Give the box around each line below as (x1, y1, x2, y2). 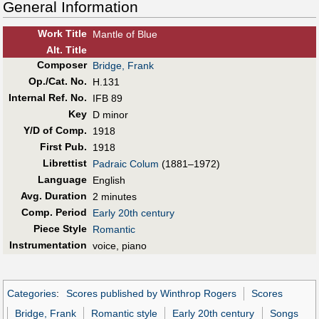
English (93, 174, 125, 187)
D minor (93, 109, 128, 121)
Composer (36, 59, 87, 71)
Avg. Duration (20, 190, 87, 202)
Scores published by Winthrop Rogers (66, 288, 236, 300)
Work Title (37, 28, 87, 40)
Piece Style (33, 223, 87, 235)
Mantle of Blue (93, 28, 157, 41)
